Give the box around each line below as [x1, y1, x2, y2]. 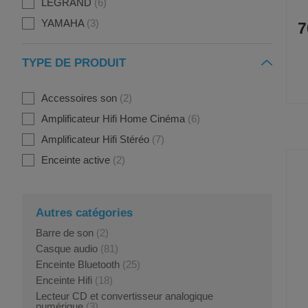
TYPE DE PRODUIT [22, 56, 126, 69]
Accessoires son [41, 92, 117, 104]
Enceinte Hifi [36, 274, 92, 286]
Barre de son [36, 227, 93, 239]
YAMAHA [41, 17, 84, 29]
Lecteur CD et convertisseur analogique [36, 290, 213, 302]
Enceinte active [41, 154, 110, 166]
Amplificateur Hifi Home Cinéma [41, 113, 185, 124]
